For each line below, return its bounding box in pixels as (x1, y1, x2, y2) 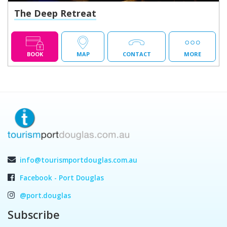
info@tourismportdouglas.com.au (20, 155, 137, 165)
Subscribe (8, 207, 60, 222)
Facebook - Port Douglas (20, 173, 104, 182)
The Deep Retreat (14, 7, 96, 19)
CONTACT (122, 50, 151, 58)
